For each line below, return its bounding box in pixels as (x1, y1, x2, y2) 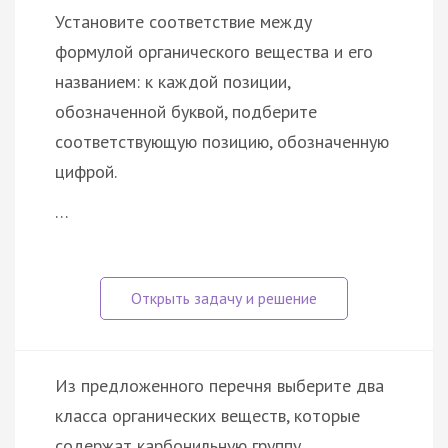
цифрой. (55, 159, 117, 183)
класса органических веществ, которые (55, 403, 360, 427)
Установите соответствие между (55, 9, 312, 33)
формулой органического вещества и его (55, 39, 373, 63)
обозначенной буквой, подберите (55, 99, 317, 123)
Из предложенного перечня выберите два (55, 373, 384, 397)
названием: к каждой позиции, (55, 69, 290, 93)
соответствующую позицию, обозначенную (55, 129, 389, 153)
